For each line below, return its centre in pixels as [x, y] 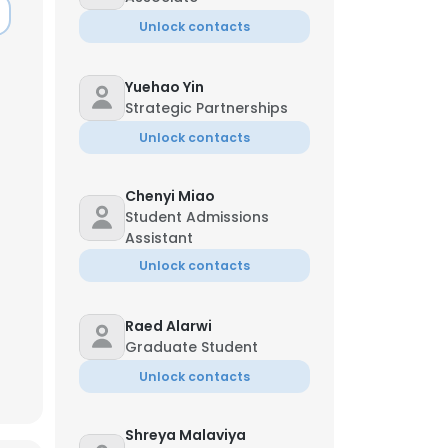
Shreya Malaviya [185, 435]
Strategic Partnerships [206, 108]
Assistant [159, 238]
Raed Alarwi [168, 326]
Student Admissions [197, 217]
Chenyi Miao [170, 196]
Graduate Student [191, 347]
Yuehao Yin [164, 87]
